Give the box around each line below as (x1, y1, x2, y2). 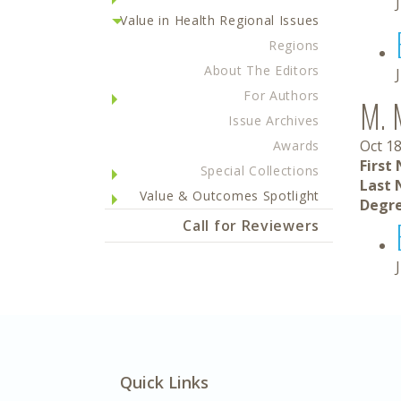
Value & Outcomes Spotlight (139, 187, 320, 204)
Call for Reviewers (183, 216, 320, 235)
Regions (269, 37, 320, 54)
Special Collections (200, 162, 320, 179)
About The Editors (204, 62, 320, 79)
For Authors (243, 87, 320, 104)
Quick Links (120, 371, 209, 393)
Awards (272, 137, 320, 154)
